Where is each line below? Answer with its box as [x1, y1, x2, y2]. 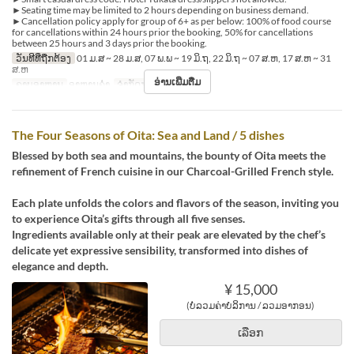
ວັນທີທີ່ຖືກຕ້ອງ [15, 52, 71, 65]
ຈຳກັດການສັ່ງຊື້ [117, 78, 176, 91]
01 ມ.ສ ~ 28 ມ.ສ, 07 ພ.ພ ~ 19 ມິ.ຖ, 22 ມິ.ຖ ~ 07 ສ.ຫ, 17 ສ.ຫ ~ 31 [74, 52, 331, 65]
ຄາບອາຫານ [15, 78, 63, 91]
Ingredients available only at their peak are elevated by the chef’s [12, 228, 326, 242]
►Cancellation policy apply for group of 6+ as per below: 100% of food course [12, 15, 331, 28]
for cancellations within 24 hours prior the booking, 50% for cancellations [12, 26, 313, 39]
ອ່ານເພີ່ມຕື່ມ [153, 76, 201, 88]
